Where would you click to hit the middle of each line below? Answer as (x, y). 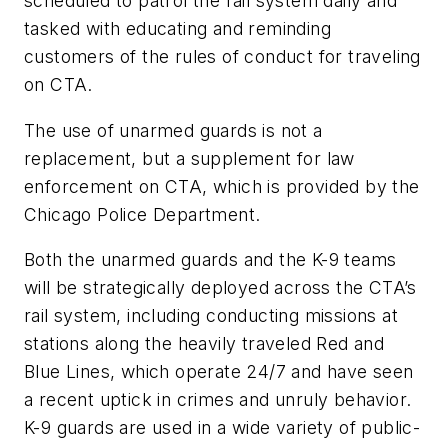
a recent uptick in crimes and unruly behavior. (218, 400)
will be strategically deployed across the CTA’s (220, 288)
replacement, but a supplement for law (189, 158)
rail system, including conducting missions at (211, 316)
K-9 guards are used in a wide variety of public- (222, 428)
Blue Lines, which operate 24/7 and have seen (219, 372)
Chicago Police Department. (145, 214)
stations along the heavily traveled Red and (204, 344)
